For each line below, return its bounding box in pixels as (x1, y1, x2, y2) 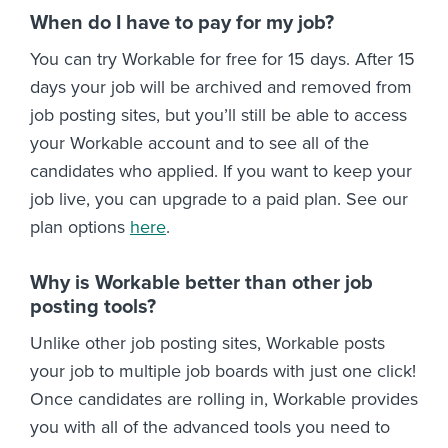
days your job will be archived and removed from (30, 76, 412, 99)
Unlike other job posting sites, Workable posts (30, 332, 385, 355)
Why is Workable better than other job (30, 271, 373, 296)
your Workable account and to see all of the (30, 132, 369, 155)
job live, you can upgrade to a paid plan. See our (30, 188, 408, 211)
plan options (30, 216, 130, 239)
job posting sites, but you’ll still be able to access (30, 104, 407, 127)
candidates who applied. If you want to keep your (30, 160, 412, 183)
